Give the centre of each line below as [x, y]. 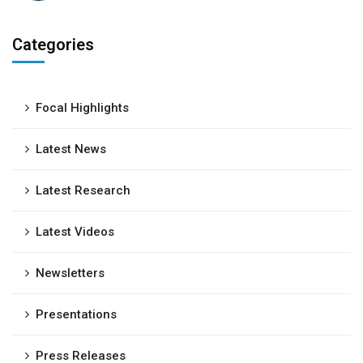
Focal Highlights [82, 108]
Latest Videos [75, 232]
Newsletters [70, 273]
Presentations [76, 314]
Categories [53, 45]
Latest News [71, 149]
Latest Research [83, 190]
